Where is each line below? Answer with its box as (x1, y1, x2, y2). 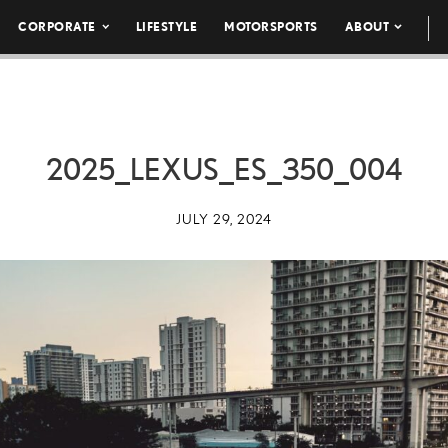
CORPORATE (18, 20, 96, 33)
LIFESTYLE (135, 20, 198, 33)
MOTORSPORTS (224, 20, 318, 33)
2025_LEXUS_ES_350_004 (46, 152, 402, 186)
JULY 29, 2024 (176, 211, 272, 227)
